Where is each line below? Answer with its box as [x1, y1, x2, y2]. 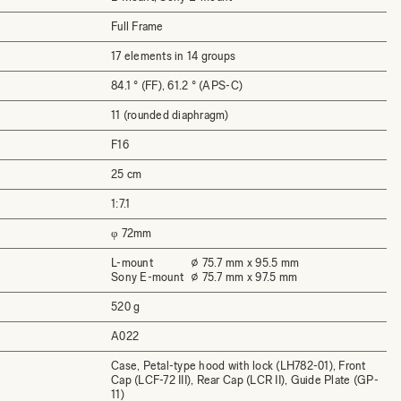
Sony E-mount [111, 270, 184, 284]
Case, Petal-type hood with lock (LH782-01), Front [111, 359, 366, 372]
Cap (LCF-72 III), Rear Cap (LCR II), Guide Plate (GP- [111, 373, 379, 387]
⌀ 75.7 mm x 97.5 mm [191, 270, 298, 284]
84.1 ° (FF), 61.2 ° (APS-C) [111, 79, 243, 92]
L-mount [111, 256, 153, 269]
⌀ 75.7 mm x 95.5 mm [191, 256, 300, 269]
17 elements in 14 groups [111, 49, 236, 63]
